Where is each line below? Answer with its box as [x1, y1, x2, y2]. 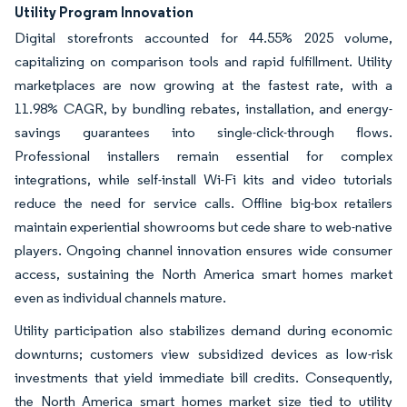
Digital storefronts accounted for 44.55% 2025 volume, [15, 28, 392, 46]
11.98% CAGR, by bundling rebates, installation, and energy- [15, 99, 392, 117]
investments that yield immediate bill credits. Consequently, [15, 368, 392, 386]
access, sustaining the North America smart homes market [15, 264, 392, 283]
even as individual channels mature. [15, 288, 226, 306]
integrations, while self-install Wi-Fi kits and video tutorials [15, 170, 392, 188]
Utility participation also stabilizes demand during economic [15, 321, 392, 339]
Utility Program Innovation [15, 2, 194, 21]
